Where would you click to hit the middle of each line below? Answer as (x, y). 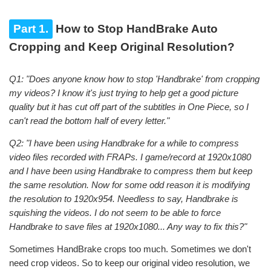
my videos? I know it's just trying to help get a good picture (124, 93)
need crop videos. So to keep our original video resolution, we (129, 263)
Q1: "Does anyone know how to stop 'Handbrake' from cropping (134, 79)
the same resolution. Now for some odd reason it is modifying (129, 184)
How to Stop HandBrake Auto (135, 28)
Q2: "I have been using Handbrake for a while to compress (124, 143)
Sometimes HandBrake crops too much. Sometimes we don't (130, 249)
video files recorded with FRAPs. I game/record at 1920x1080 (130, 157)
